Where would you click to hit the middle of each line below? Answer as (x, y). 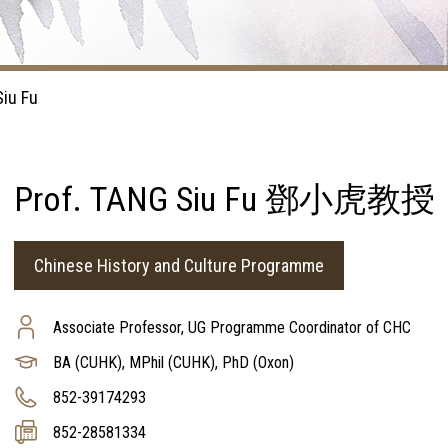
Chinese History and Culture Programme (179, 265)
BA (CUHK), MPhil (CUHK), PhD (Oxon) (173, 362)
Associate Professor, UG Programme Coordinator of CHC (232, 327)
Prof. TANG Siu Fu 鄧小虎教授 (224, 199)
